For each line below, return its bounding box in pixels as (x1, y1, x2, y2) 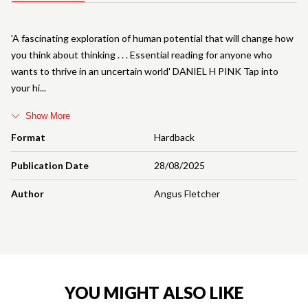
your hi (11, 82, 40, 94)
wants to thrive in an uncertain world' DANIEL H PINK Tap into (11, 65, 278, 78)
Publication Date (11, 159, 89, 172)
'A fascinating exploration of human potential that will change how (11, 32, 294, 45)
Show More (25, 111, 70, 122)
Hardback (154, 131, 195, 144)
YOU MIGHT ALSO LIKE (65, 283, 243, 303)
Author (11, 188, 44, 200)
